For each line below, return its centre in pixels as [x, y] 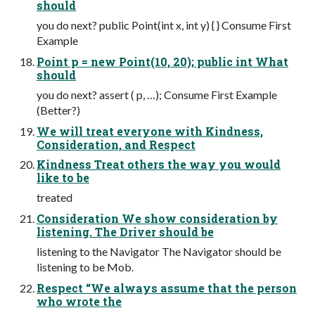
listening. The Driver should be [125, 231]
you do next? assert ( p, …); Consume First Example [157, 94]
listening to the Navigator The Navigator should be [159, 251]
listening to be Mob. [85, 266]
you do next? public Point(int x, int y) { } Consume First [164, 25]
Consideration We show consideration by [157, 218]
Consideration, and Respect [116, 144]
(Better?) [58, 110]
